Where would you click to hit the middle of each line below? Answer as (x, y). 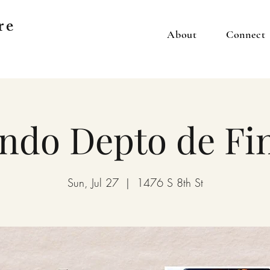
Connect (246, 34)
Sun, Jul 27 (93, 183)
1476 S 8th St (170, 183)
